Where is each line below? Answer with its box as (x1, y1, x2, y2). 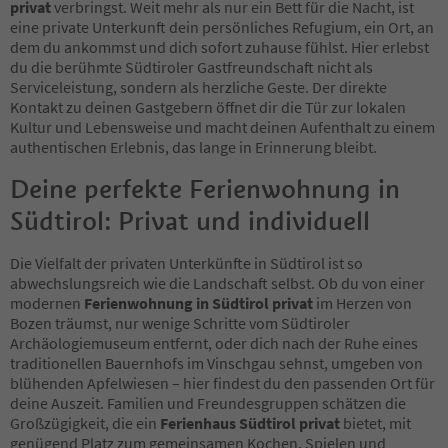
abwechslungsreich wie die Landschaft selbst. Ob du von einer (10, 272, 425, 293)
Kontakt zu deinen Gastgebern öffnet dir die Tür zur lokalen (10, 96, 406, 117)
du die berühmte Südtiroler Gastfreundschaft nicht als (10, 56, 373, 77)
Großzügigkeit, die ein (10, 412, 160, 433)
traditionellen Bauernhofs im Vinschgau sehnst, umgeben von (10, 352, 423, 373)
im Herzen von (313, 292, 412, 313)
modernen (10, 292, 84, 313)
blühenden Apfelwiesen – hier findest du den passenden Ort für (10, 372, 435, 393)
